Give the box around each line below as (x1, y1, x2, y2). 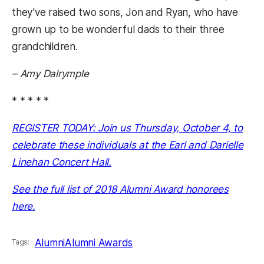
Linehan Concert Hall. (12, 156, 112, 169)
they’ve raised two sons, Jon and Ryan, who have (12, 6, 238, 19)
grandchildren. (12, 41, 78, 53)
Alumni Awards (65, 236, 133, 249)
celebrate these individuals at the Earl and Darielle (12, 139, 243, 151)
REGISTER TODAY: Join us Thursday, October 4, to (12, 122, 243, 134)
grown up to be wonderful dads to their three (12, 24, 225, 36)
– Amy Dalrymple (12, 68, 89, 80)
